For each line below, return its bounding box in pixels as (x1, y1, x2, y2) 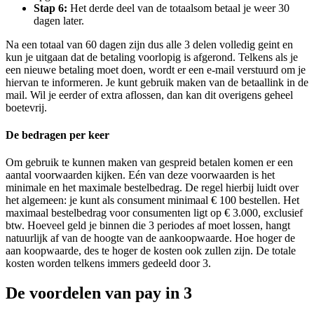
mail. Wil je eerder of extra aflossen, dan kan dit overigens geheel (6, 88, 293, 101)
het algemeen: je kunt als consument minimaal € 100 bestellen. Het (6, 194, 299, 207)
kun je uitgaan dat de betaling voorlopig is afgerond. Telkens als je (6, 50, 298, 63)
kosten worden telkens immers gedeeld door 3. (6, 257, 211, 270)
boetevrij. (6, 101, 47, 114)
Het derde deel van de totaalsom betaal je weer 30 (67, 1, 289, 14)
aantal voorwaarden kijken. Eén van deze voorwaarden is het (6, 169, 275, 182)
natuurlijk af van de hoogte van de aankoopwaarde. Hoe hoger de (6, 232, 295, 245)
